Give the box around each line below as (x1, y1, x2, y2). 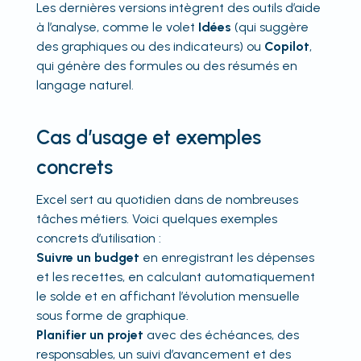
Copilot (263, 38, 309, 54)
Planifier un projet (35, 326, 143, 342)
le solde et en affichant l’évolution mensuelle (35, 288, 300, 304)
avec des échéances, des (143, 326, 299, 342)
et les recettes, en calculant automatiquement (35, 268, 315, 284)
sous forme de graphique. (35, 307, 189, 323)
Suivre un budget (35, 249, 139, 265)
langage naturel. (35, 77, 134, 93)
